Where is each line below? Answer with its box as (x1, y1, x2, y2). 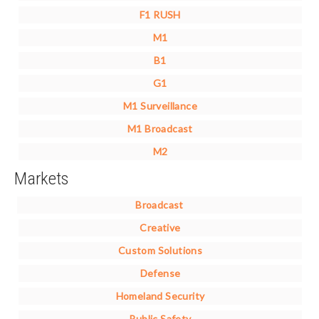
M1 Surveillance (123, 100, 197, 113)
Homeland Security (115, 290, 205, 303)
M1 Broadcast (127, 122, 193, 135)
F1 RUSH (140, 9, 181, 21)
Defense (140, 267, 181, 280)
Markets (14, 168, 68, 189)
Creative (140, 221, 181, 234)
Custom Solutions (117, 244, 203, 257)
